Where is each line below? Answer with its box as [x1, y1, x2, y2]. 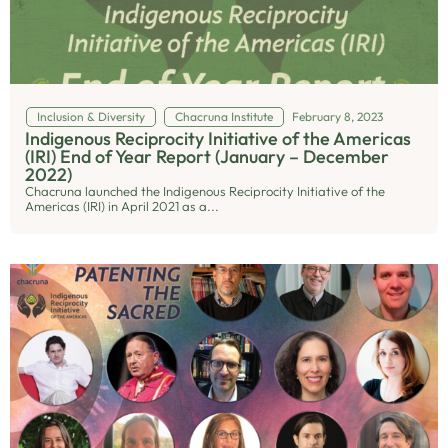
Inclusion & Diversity [36, 109, 145, 124]
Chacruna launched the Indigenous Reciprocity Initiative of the [25, 183, 385, 199]
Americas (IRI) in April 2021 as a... [25, 198, 219, 214]
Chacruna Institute [175, 109, 273, 124]
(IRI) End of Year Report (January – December [25, 145, 389, 168]
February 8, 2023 [292, 109, 383, 124]
